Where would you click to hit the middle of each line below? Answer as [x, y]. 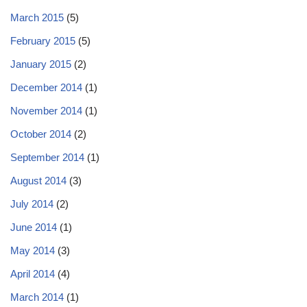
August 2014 [38, 181]
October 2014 [41, 134]
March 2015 [37, 17]
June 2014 [34, 227]
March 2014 [37, 297]
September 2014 [47, 157]
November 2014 [46, 111]
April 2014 [33, 274]
